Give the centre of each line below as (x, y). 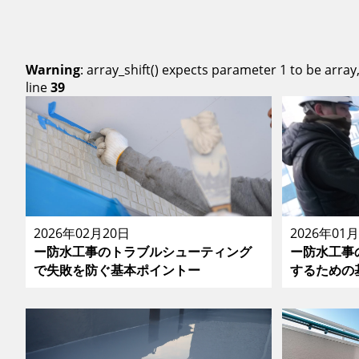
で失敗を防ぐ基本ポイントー (117, 270)
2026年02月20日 (82, 233)
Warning (53, 70)
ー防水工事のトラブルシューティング (143, 252)
